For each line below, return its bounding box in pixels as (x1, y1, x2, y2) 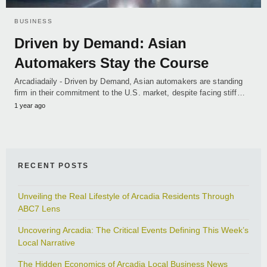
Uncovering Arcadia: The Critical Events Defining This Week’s (18, 225, 249, 235)
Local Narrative (18, 238, 75, 248)
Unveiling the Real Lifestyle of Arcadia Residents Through (18, 191, 234, 201)
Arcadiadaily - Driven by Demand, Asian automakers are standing (14, 77, 243, 86)
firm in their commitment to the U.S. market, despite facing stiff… (14, 88, 245, 98)
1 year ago (14, 102, 45, 110)
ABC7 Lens (18, 204, 60, 214)
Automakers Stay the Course (14, 55, 209, 72)
